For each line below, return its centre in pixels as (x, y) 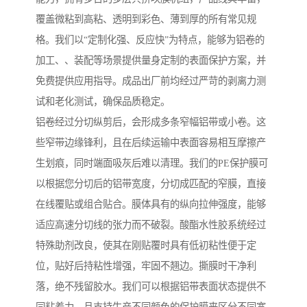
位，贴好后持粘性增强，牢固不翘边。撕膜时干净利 (146, 266)
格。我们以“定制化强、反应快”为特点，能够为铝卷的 (150, 40)
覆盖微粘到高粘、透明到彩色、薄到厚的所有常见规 (146, 20)
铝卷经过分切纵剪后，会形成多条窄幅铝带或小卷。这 (151, 122)
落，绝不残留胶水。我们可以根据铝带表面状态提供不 (151, 287)
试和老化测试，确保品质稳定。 (103, 102)
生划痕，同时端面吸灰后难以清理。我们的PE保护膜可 (152, 163)
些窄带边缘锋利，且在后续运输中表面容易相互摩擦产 (151, 143)
